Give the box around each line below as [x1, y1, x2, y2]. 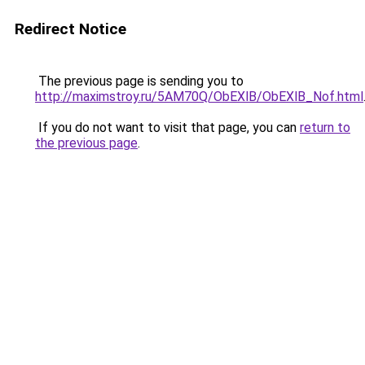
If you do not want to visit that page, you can [35, 120, 300, 135]
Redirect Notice [15, 20, 126, 38]
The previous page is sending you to [35, 73, 244, 89]
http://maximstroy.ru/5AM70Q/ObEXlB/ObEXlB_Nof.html [35, 89, 363, 104]
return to [300, 120, 350, 135]
